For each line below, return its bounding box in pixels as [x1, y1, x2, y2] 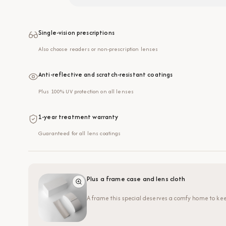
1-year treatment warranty [38, 112, 119, 121]
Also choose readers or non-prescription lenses [38, 45, 158, 53]
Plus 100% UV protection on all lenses [38, 87, 134, 95]
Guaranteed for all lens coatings [38, 129, 121, 137]
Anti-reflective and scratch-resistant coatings [38, 70, 173, 79]
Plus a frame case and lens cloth [87, 174, 186, 184]
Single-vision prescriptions [38, 28, 115, 37]
